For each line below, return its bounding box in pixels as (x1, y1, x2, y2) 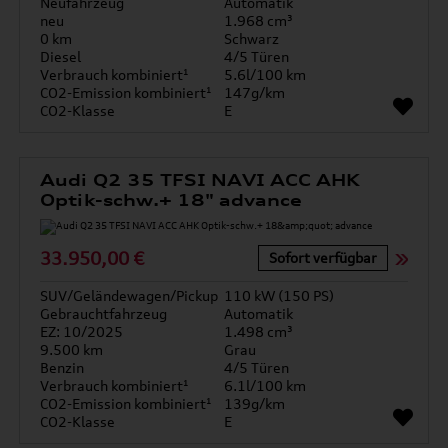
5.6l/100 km (224, 66, 306, 83)
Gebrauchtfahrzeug (40, 305, 168, 322)
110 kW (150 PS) (224, 287, 334, 304)
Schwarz (224, 30, 279, 47)
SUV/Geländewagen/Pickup (40, 287, 219, 304)
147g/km (224, 84, 285, 101)
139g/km (224, 395, 285, 412)
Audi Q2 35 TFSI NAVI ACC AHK (40, 170, 361, 190)
